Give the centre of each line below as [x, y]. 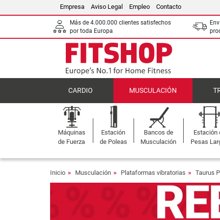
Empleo [139, 7]
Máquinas [71, 132]
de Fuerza [72, 142]
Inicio [58, 173]
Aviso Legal [107, 7]
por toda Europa [91, 31]
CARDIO [81, 91]
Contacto [169, 7]
